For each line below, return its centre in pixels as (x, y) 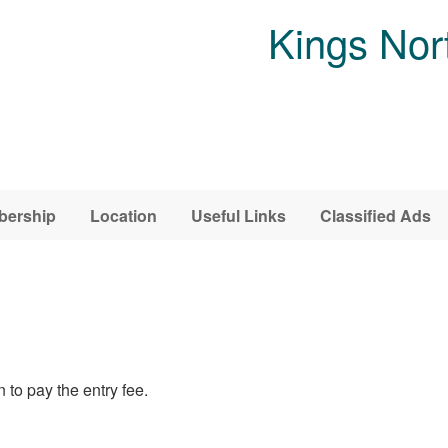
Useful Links (238, 215)
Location (123, 215)
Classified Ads (375, 215)
